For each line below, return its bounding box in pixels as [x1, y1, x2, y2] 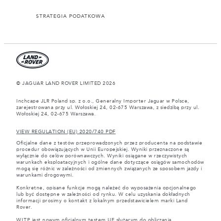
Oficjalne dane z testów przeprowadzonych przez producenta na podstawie [16, 140, 202, 146]
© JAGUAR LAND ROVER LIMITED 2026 [16, 80, 115, 86]
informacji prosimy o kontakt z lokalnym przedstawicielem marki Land [16, 198, 188, 203]
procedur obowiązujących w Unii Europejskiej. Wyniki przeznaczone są [16, 147, 189, 152]
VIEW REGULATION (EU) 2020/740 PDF [16, 129, 116, 134]
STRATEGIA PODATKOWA [36, 13, 105, 19]
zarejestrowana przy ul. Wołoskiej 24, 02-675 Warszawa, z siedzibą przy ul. [16, 105, 199, 110]
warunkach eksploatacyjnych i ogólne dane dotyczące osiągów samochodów [16, 159, 204, 165]
